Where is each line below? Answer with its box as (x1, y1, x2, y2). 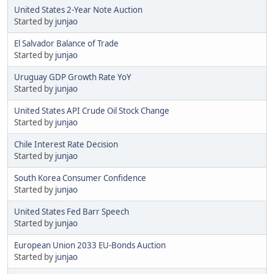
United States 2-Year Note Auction (14, 4, 143, 15)
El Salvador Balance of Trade (14, 37, 119, 49)
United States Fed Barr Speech (14, 206, 129, 217)
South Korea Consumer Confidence (14, 172, 146, 183)
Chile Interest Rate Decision (14, 138, 118, 150)
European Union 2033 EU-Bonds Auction (14, 239, 166, 251)
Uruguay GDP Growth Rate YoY (14, 71, 131, 83)
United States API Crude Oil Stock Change (14, 105, 169, 116)
